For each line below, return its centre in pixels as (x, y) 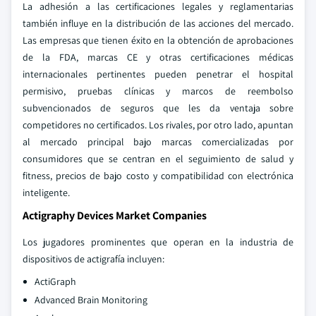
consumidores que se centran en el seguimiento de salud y (158, 159)
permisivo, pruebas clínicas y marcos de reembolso (158, 91)
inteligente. (46, 193)
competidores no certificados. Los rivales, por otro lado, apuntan (158, 125)
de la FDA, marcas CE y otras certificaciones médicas (158, 57)
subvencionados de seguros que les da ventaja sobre (158, 108)
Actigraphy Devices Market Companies (115, 215)
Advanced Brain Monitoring (91, 300)
